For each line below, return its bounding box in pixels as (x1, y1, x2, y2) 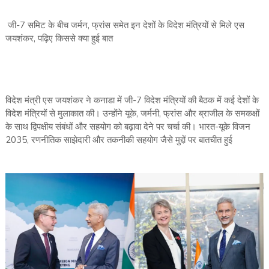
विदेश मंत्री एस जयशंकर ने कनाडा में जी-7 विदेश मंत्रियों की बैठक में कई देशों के (5, 94, 259, 107)
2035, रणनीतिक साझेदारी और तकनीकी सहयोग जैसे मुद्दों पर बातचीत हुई (5, 134, 232, 147)
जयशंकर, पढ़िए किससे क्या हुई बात (5, 32, 113, 45)
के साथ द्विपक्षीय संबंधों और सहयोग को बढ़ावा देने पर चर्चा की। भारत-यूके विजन (5, 121, 250, 133)
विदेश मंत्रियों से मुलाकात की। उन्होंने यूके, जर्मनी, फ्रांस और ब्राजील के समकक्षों (5, 107, 259, 120)
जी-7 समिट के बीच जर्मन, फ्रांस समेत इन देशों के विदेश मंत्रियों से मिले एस (5, 19, 244, 32)
